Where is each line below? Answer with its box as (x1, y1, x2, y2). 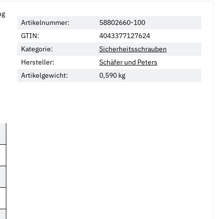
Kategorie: (21, 44, 53, 53)
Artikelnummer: (21, 18, 69, 27)
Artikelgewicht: (21, 70, 68, 80)
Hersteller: (21, 57, 54, 66)
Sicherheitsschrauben (99, 44, 167, 53)
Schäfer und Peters (99, 57, 157, 66)
